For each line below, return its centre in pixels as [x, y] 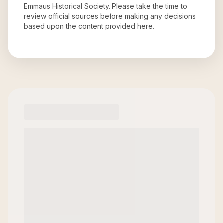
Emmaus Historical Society [66, 6]
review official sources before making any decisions [110, 16]
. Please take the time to [148, 6]
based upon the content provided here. [89, 26]
